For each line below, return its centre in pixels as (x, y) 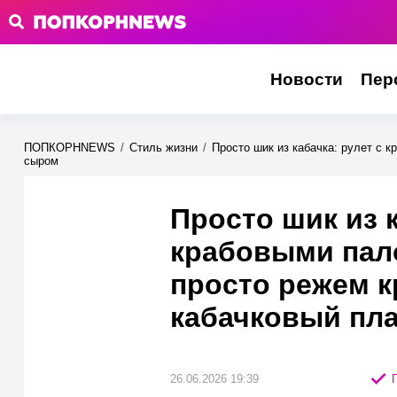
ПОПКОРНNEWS (70, 148)
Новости (306, 79)
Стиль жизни (163, 148)
